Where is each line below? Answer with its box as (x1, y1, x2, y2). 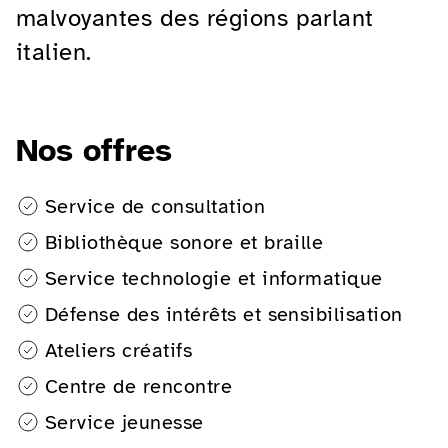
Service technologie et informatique (45, 265, 383, 291)
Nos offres (16, 130, 172, 170)
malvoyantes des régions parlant (16, 2, 374, 33)
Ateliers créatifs (45, 337, 193, 363)
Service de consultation (45, 193, 266, 219)
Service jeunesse (45, 409, 204, 435)
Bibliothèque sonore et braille (45, 229, 324, 255)
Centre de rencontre (45, 373, 233, 399)
